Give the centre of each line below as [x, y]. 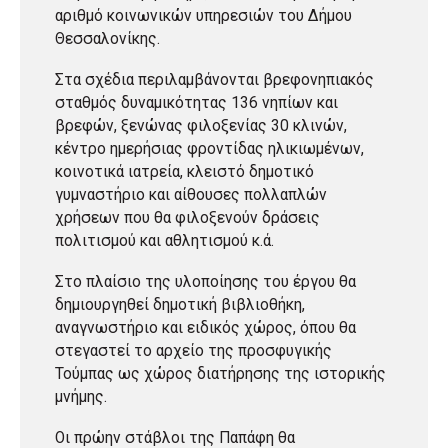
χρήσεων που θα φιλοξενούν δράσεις [187, 217]
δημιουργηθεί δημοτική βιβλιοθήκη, [180, 304]
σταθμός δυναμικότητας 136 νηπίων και [196, 102]
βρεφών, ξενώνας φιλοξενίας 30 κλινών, [201, 125]
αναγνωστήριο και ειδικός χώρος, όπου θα [205, 327]
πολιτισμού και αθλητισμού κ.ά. [164, 240]
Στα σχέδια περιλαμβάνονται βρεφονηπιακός [214, 79]
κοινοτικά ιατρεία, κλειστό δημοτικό [184, 171]
